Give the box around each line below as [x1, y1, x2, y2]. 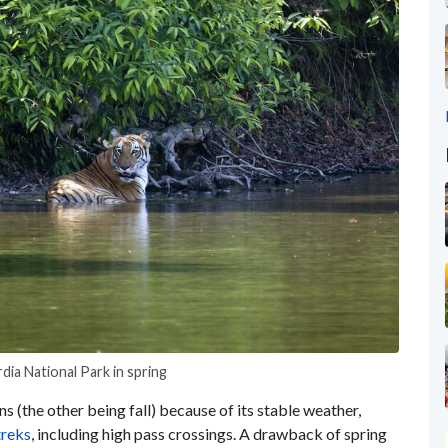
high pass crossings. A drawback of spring [99, 423, 387, 443]
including [37, 423, 99, 443]
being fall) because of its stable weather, [87, 399, 361, 419]
